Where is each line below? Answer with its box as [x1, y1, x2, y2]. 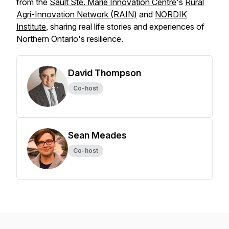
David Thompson [68, 67, 141, 78]
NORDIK [155, 9, 187, 19]
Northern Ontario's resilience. [16, 34, 123, 44]
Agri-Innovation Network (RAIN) [16, 9, 137, 19]
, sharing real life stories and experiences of [46, 21, 204, 32]
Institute [16, 21, 46, 32]
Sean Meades [68, 130, 127, 141]
